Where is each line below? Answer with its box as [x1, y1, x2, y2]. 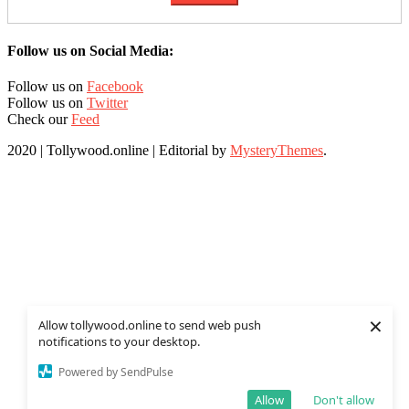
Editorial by [159, 142, 230, 159]
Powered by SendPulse [58, 363, 173, 380]
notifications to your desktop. [38, 333, 200, 350]
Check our [7, 111, 71, 128]
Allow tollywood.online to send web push [38, 317, 261, 333]
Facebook [87, 79, 143, 95]
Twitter [87, 95, 128, 111]
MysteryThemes [230, 142, 323, 159]
